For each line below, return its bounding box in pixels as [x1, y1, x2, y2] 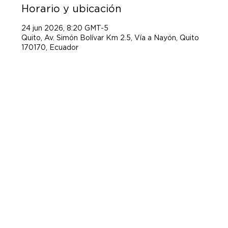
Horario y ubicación [21, 3, 122, 14]
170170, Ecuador [21, 43, 79, 51]
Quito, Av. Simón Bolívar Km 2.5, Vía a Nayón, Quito [21, 33, 199, 42]
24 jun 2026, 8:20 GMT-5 [21, 23, 109, 32]
